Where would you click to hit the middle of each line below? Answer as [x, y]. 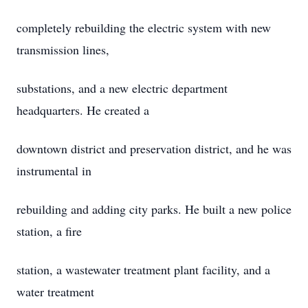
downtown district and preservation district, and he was [154, 148]
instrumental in [54, 170]
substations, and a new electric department [122, 88]
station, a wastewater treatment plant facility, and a [143, 269]
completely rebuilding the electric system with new [144, 27]
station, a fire [49, 231]
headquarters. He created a [83, 110]
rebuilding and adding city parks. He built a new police [154, 209]
